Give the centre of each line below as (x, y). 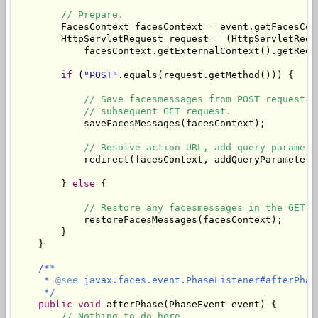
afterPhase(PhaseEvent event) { (189, 305)
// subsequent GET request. (158, 111)
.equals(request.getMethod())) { (206, 75)
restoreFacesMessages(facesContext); (149, 220)
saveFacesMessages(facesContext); (141, 124)
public (55, 305)
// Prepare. (92, 15)
